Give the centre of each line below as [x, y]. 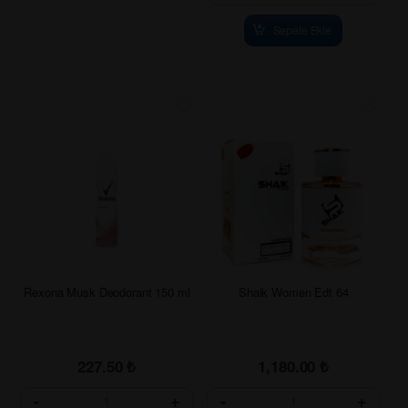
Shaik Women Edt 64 [293, 291]
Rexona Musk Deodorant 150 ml [107, 291]
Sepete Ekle [302, 29]
